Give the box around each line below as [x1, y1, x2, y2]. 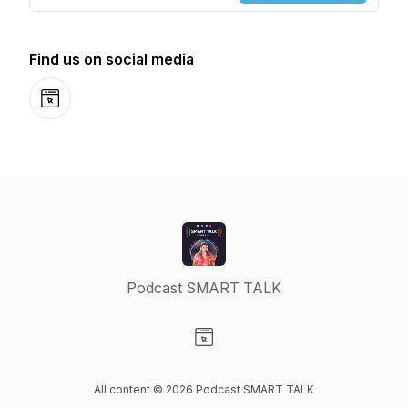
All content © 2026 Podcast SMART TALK [94, 382, 314, 396]
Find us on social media [29, 50, 194, 68]
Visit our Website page [203, 347, 349, 365]
